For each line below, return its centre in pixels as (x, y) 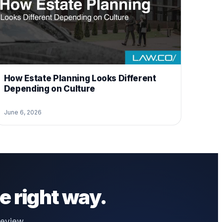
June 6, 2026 (23, 112)
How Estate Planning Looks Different (80, 78)
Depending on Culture (49, 88)
